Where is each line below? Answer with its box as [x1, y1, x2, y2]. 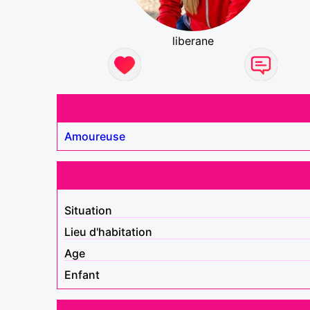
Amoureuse [64, 129, 125, 143]
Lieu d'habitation [64, 224, 152, 239]
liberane [172, 33, 214, 48]
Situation [64, 203, 112, 217]
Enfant [64, 267, 100, 282]
